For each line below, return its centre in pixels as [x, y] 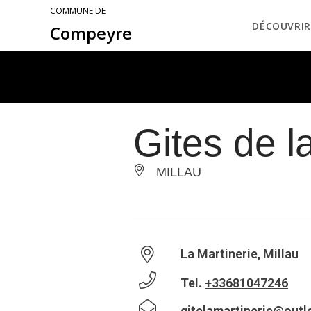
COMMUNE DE [78, 11]
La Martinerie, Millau [239, 254]
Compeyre [91, 33]
